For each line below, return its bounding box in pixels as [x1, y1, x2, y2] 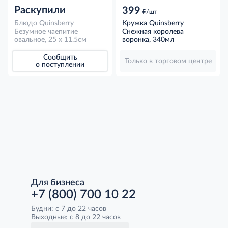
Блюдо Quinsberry [14, 20, 74, 27]
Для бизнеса [31, 178, 84, 187]
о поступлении [36, 61, 84, 69]
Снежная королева [122, 28, 184, 36]
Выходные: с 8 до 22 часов [31, 214, 121, 221]
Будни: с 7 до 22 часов [31, 205, 106, 212]
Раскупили [14, 5, 66, 16]
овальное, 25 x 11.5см [14, 36, 87, 44]
